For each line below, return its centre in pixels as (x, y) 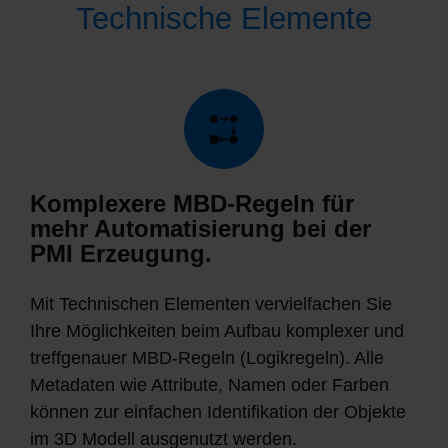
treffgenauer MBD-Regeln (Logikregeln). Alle (207, 357)
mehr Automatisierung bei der (200, 229)
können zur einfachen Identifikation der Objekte (218, 411)
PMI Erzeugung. (121, 254)
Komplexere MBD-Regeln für (192, 204)
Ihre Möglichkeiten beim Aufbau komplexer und (217, 330)
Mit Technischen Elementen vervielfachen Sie (211, 303)
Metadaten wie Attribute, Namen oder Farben (209, 384)
